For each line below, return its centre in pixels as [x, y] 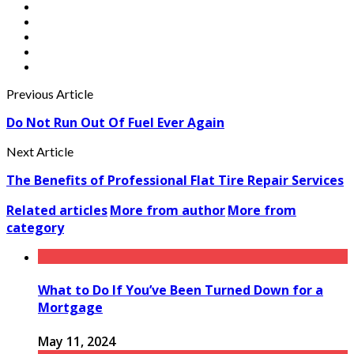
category [35, 228]
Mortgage [70, 307]
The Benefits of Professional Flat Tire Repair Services [175, 181]
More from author [168, 211]
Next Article [40, 152]
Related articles [57, 211]
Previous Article [50, 94]
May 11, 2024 [77, 341]
